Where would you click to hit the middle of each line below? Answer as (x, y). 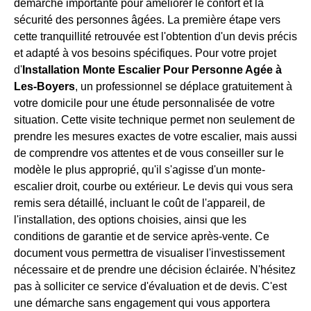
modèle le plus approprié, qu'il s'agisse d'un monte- (140, 170)
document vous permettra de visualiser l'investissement (149, 253)
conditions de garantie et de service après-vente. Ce (142, 237)
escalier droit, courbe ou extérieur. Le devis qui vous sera (153, 187)
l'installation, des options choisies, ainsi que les (130, 220)
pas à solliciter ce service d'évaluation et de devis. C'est (150, 287)
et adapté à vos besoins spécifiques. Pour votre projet (145, 53)
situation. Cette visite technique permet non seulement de (154, 120)
